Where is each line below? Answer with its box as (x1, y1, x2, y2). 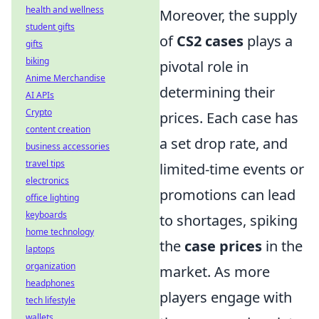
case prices (184, 236, 262, 256)
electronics (26, 174, 69, 187)
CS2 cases (177, 31, 244, 51)
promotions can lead (159, 185, 296, 204)
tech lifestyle (26, 294, 75, 306)
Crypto (26, 106, 52, 118)
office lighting (26, 192, 79, 204)
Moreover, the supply (159, 6, 297, 25)
